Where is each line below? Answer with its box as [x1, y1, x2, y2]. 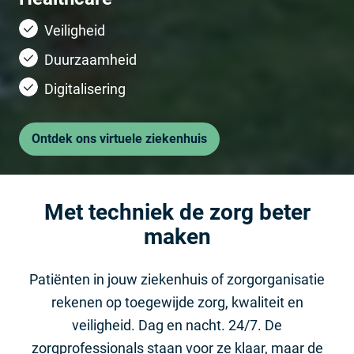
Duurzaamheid [44, 51, 137, 68]
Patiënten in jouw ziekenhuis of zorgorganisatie [29, 270, 325, 288]
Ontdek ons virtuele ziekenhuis [32, 130, 207, 146]
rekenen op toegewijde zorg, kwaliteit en [51, 293, 303, 311]
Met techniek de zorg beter [43, 198, 311, 225]
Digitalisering [44, 80, 126, 97]
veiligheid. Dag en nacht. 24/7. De [72, 316, 282, 333]
